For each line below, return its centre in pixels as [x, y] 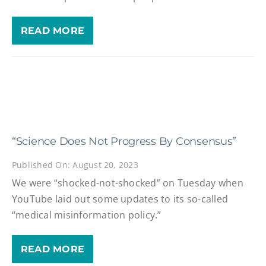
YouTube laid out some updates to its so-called [120, 199]
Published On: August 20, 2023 [75, 164]
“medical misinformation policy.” [86, 215]
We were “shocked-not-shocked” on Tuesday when [127, 183]
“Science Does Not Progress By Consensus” [124, 142]
